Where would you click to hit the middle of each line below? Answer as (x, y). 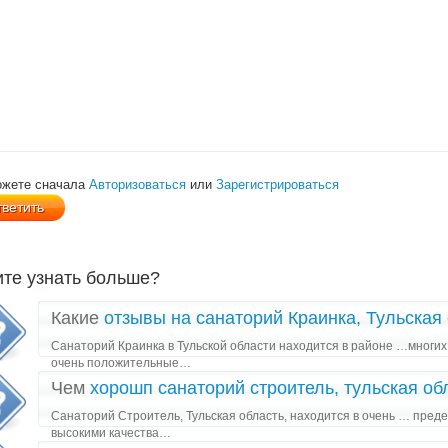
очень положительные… (121, 363)
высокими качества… (111, 433)
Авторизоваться (137, 184)
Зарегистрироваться (277, 184)
